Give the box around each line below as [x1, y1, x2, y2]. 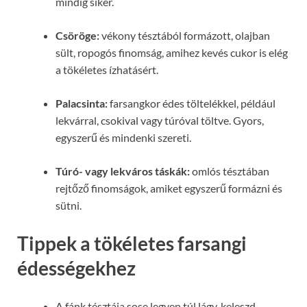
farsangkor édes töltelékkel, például [108, 96, 275, 110]
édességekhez [17, 256, 136, 280]
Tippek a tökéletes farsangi [17, 232, 247, 256]
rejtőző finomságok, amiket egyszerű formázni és [56, 181, 282, 195]
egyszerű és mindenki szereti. [56, 130, 191, 144]
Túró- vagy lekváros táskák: [56, 164, 190, 177]
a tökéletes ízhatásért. [56, 62, 158, 76]
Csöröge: [56, 28, 99, 42]
